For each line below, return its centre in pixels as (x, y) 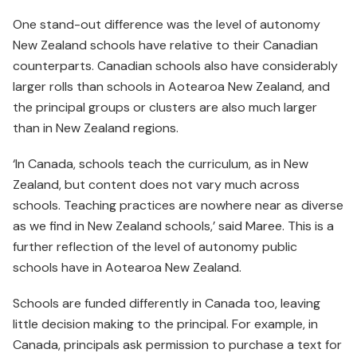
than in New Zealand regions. (96, 127)
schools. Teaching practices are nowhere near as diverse (178, 205)
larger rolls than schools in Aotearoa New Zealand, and (171, 86)
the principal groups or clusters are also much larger (165, 107)
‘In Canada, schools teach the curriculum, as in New (161, 163)
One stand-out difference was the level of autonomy (167, 24)
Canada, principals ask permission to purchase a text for (177, 345)
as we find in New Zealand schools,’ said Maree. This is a (173, 226)
